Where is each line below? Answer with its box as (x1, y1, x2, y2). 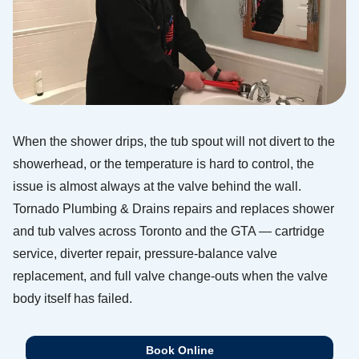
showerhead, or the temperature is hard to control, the (13, 157, 314, 171)
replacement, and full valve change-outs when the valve (13, 269, 328, 283)
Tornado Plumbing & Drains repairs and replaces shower (13, 202, 334, 216)
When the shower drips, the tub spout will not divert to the (13, 135, 335, 148)
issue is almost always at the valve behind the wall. (13, 179, 301, 193)
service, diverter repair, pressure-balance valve (13, 247, 277, 260)
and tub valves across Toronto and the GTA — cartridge (13, 224, 325, 238)
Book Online (145, 344, 214, 357)
